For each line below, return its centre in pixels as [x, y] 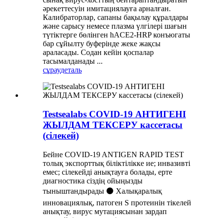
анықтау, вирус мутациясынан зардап [105, 211]
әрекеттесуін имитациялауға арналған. [107, 9]
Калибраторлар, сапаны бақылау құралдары [116, 18]
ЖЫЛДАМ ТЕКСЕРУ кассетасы [113, 125]
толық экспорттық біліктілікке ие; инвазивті [117, 163]
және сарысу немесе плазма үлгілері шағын [115, 26]
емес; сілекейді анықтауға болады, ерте [108, 172]
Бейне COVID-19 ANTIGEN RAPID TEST [113, 154]
